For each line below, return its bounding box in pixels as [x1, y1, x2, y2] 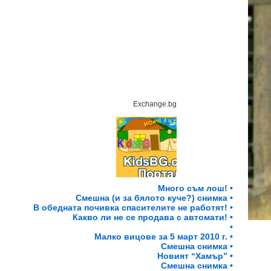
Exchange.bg [133, 100, 177, 108]
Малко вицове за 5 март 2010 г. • [94, 232, 233, 241]
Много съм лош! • [158, 183, 233, 193]
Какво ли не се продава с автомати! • [73, 212, 233, 222]
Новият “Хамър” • [157, 251, 233, 261]
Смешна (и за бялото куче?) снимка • [76, 193, 233, 203]
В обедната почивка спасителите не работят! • [33, 203, 233, 212]
